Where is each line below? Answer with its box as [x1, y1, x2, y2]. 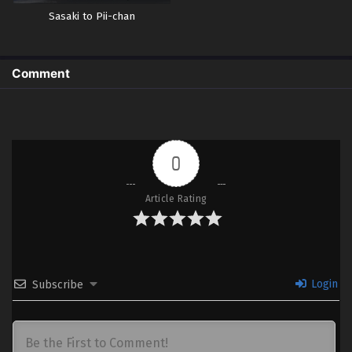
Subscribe [32, 278, 83, 292]
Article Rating [145, 193, 207, 205]
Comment [12, 66, 70, 82]
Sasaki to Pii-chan [49, 10, 135, 24]
